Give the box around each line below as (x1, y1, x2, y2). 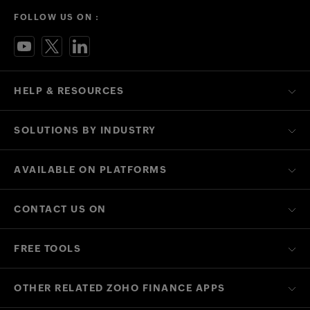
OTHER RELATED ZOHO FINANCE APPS (14, 282, 226, 294)
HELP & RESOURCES (14, 85, 124, 97)
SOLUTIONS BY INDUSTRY (14, 125, 156, 136)
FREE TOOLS (14, 243, 81, 255)
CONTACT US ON (14, 203, 107, 215)
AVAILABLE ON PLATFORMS (14, 164, 167, 176)
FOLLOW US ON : (14, 12, 99, 23)
